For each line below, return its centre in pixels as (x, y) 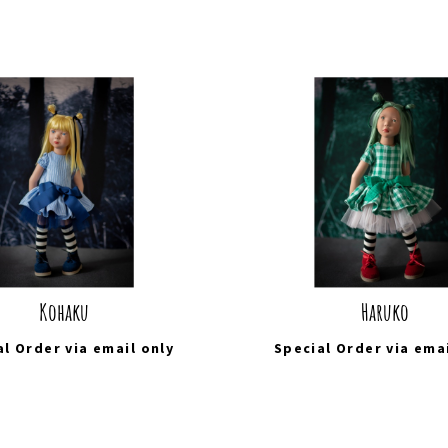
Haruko (384, 311)
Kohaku (63, 311)
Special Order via (344, 347)
